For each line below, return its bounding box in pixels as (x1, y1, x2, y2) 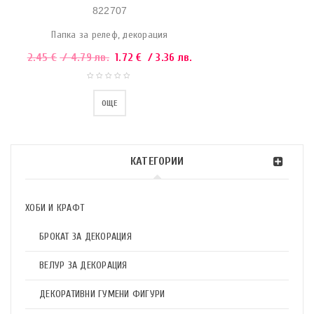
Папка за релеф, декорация (51, 29, 168, 41)
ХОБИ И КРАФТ (25, 202, 84, 214)
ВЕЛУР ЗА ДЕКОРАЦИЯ (39, 259, 128, 271)
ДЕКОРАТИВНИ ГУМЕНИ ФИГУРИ (39, 288, 165, 300)
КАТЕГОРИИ (130, 155, 184, 168)
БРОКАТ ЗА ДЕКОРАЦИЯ (39, 231, 132, 243)
